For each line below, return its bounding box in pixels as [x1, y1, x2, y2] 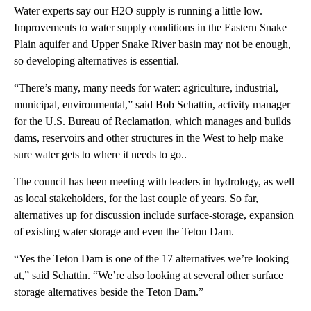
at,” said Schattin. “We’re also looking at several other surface [14, 269, 283, 281]
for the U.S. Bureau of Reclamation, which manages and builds [14, 115, 291, 127]
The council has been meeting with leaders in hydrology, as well [14, 175, 294, 187]
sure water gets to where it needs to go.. [14, 148, 187, 160]
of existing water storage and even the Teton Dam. [14, 225, 234, 237]
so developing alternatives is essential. [14, 54, 179, 67]
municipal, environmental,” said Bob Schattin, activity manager [14, 98, 290, 110]
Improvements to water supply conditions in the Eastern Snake [14, 21, 287, 33]
